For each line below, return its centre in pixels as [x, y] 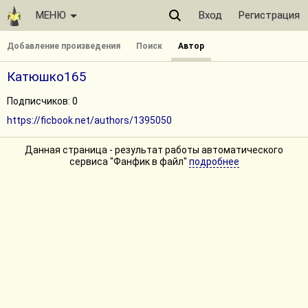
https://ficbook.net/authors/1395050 [89, 120]
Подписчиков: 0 [42, 101]
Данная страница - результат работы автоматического [154, 150]
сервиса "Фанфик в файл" [129, 162]
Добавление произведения [64, 46]
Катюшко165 [47, 77]
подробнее [214, 162]
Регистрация [269, 15]
